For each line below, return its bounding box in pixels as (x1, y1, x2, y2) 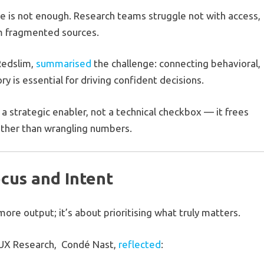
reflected (118, 238, 161, 250)
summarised (36, 58, 92, 70)
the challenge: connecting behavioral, (91, 58, 261, 70)
